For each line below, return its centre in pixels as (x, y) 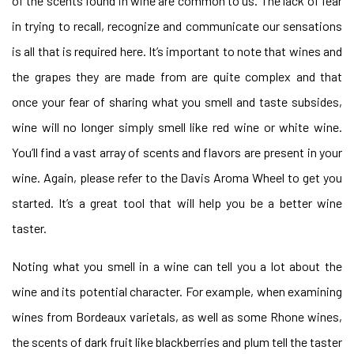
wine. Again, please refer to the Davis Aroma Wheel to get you (177, 177)
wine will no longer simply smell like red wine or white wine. (177, 127)
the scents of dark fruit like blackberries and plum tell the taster (177, 342)
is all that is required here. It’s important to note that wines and (177, 51)
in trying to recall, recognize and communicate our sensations (177, 26)
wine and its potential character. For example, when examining (177, 291)
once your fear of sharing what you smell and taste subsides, (177, 102)
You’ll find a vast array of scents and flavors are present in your (177, 152)
